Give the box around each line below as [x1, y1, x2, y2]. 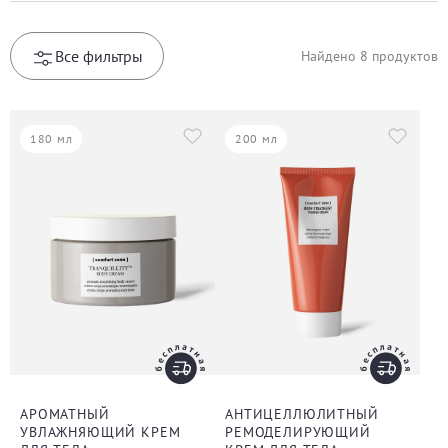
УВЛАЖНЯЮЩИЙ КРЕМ [20, 423, 181, 442]
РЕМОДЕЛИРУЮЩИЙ [225, 423, 371, 442]
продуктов [368, 46, 438, 65]
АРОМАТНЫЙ [20, 405, 110, 424]
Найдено [301, 46, 360, 65]
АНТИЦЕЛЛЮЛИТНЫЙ [225, 405, 379, 424]
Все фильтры [55, 46, 143, 67]
